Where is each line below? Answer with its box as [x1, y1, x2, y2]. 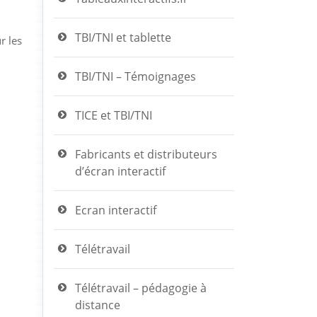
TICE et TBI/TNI [75, 107, 152, 123]
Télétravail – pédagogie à [75, 279, 207, 296]
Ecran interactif [75, 202, 156, 218]
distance [75, 296, 120, 313]
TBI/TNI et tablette [75, 29, 171, 45]
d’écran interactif [75, 163, 166, 179]
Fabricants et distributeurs [75, 146, 217, 162]
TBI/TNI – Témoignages [75, 68, 196, 84]
